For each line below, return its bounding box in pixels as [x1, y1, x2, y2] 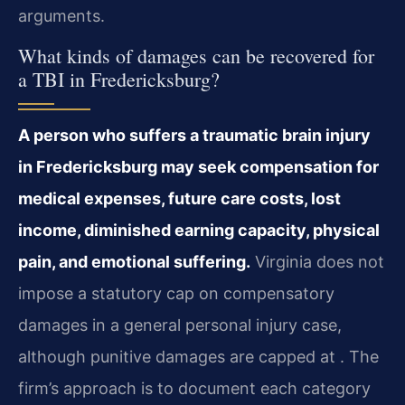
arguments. [18, 5, 105, 25]
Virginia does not [250, 252, 384, 272]
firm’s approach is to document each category [18, 379, 371, 399]
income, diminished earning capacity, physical [18, 221, 380, 240]
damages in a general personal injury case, [18, 316, 342, 335]
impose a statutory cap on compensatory [18, 284, 334, 304]
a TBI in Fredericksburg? [18, 66, 220, 93]
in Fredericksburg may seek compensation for [18, 157, 379, 177]
